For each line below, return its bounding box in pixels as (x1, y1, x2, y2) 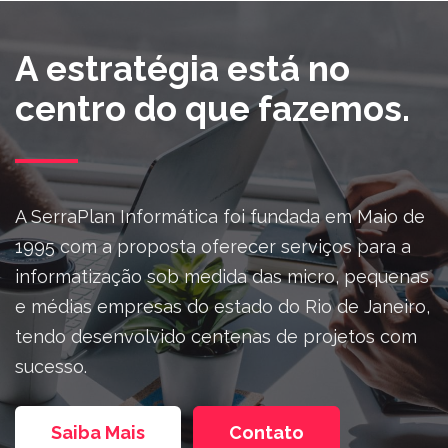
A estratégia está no (15, 47, 350, 89)
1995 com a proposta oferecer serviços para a (15, 235, 411, 257)
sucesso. (15, 355, 87, 377)
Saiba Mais (51, 421, 145, 443)
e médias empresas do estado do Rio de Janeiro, (15, 295, 430, 317)
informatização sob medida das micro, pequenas (15, 265, 429, 287)
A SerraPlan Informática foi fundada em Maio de (15, 205, 425, 227)
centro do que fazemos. (15, 87, 410, 129)
